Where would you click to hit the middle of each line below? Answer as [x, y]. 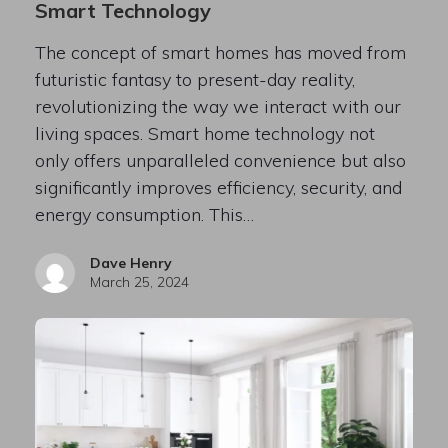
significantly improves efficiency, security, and [218, 187]
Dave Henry [130, 262]
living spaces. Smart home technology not [204, 133]
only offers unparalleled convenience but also [220, 160]
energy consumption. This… [144, 214]
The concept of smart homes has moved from [220, 52]
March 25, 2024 [139, 281]
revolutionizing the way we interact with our [217, 106]
